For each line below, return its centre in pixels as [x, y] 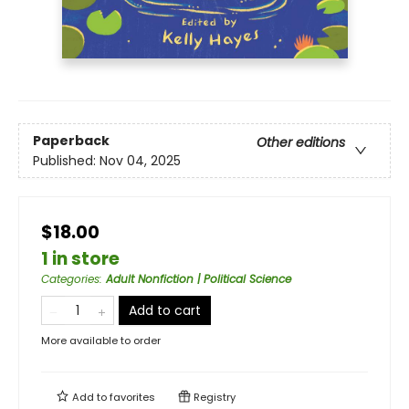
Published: [66, 160]
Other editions [301, 142]
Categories [70, 279]
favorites [132, 398]
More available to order [101, 341]
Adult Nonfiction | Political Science [199, 279]
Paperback [71, 140]
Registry [213, 398]
